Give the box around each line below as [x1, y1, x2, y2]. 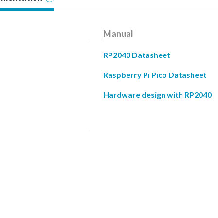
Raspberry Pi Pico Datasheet [103, 70, 207, 79]
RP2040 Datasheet [103, 50, 170, 59]
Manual [103, 28, 133, 39]
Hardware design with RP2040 [103, 90, 212, 99]
